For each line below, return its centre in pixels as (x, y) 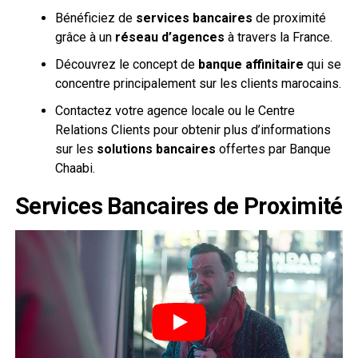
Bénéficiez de (95, 18)
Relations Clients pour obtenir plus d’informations (193, 129)
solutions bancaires (156, 149)
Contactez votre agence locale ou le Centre (175, 110)
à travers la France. (278, 37)
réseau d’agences (169, 37)
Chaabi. (75, 168)
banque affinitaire (251, 64)
